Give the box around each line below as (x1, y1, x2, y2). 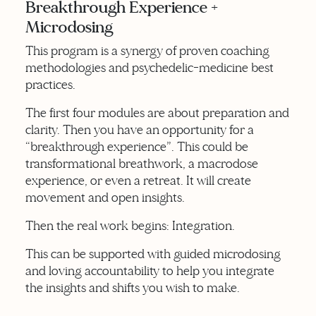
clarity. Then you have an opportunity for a (25, 121, 254, 138)
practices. (25, 76, 75, 93)
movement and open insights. (25, 189, 185, 206)
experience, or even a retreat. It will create (25, 172, 251, 189)
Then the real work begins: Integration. (25, 217, 235, 234)
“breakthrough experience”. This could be (25, 138, 248, 155)
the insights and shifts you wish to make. (25, 279, 240, 296)
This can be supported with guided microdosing (25, 245, 281, 262)
